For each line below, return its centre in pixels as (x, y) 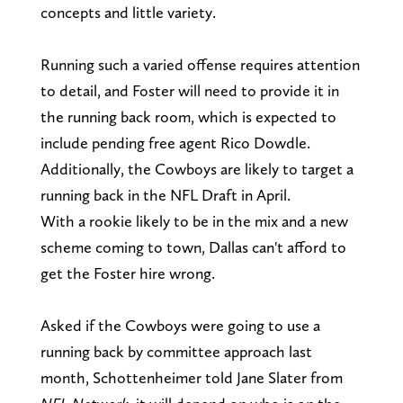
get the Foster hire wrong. (127, 273)
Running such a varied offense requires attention (200, 64)
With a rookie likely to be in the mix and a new (194, 220)
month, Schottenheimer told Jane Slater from (191, 377)
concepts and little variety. (130, 12)
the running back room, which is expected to (188, 116)
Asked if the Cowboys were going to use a (180, 325)
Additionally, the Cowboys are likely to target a (197, 168)
